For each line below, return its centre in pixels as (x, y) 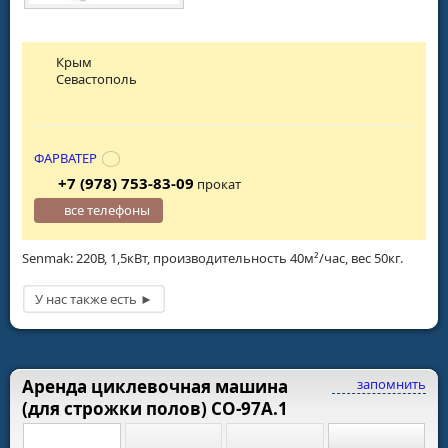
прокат (217, 184)
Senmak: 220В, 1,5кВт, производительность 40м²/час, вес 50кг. (212, 258)
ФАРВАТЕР (65, 158)
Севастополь (97, 78)
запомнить (390, 383)
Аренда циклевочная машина (155, 386)
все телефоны (107, 210)
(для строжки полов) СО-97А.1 (155, 408)
